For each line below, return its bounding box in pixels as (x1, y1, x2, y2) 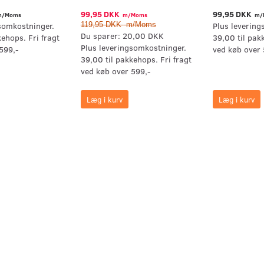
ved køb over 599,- (80, 65, 151, 77)
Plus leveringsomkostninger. (80, 42, 186, 54)
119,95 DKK (80, 21, 124, 29)
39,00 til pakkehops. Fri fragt (80, 54, 192, 65)
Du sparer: (80, 30, 123, 42)
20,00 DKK (122, 30, 164, 42)
